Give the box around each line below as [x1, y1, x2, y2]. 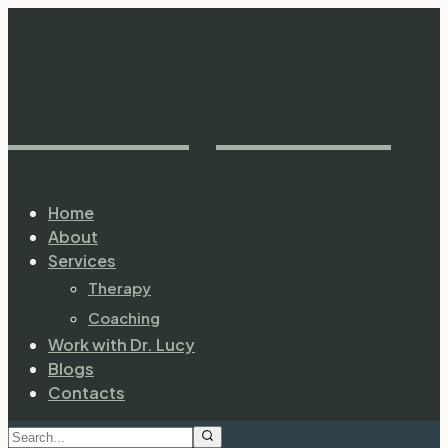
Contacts [48, 381, 125, 403]
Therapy [88, 277, 151, 297]
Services [48, 249, 116, 271]
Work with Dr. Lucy [48, 333, 195, 355]
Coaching [88, 307, 160, 327]
